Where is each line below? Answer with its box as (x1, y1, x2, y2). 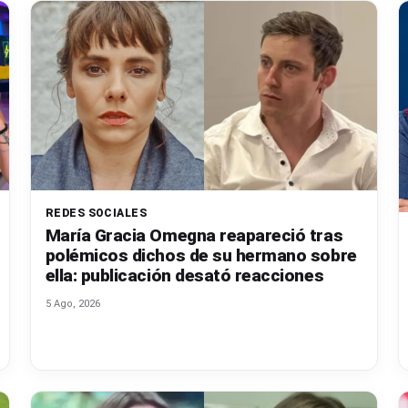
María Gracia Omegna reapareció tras (45, 225, 343, 247)
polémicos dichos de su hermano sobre (45, 245, 357, 267)
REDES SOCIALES (45, 207, 148, 220)
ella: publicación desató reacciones (45, 265, 324, 287)
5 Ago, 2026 (45, 298, 100, 311)
